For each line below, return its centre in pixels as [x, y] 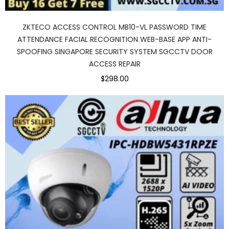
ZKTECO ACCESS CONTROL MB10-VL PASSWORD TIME [114, 27]
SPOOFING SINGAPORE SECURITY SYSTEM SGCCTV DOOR [114, 51]
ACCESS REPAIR [114, 64]
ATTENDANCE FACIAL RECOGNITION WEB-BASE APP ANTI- [114, 39]
